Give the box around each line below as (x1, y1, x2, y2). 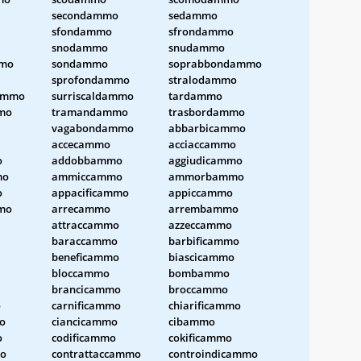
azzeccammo (168, 217, 232, 232)
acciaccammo (168, 136, 236, 151)
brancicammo (52, 281, 121, 297)
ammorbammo (168, 168, 244, 184)
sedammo (168, 7, 218, 23)
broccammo (168, 281, 228, 297)
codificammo (52, 330, 116, 345)
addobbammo (52, 152, 122, 168)
